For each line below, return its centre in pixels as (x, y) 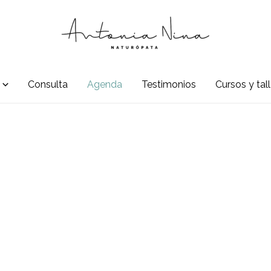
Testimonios (168, 84)
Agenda (104, 84)
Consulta (47, 84)
